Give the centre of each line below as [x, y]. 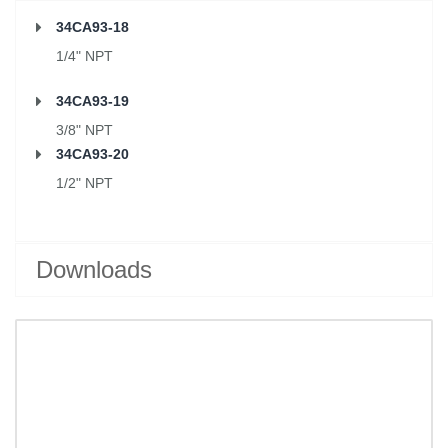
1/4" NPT [84, 56]
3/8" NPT [84, 130]
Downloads [94, 269]
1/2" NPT [84, 183]
